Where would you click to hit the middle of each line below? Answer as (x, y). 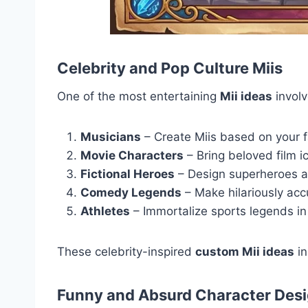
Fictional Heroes (128, 174)
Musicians (111, 136)
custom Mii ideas (245, 251)
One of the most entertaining (139, 96)
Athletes (105, 211)
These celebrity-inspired (126, 251)
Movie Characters (132, 155)
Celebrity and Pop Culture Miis (170, 68)
